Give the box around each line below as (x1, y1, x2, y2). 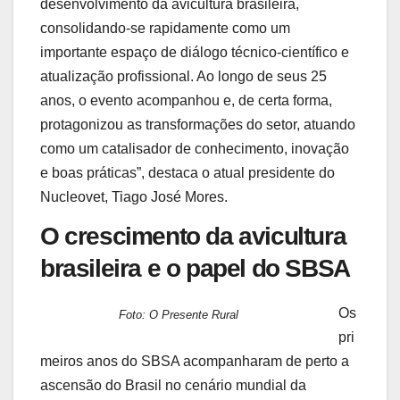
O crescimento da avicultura (40, 221, 346, 250)
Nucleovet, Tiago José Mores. (40, 188, 228, 204)
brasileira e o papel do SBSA (40, 254, 350, 282)
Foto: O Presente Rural (119, 307, 238, 321)
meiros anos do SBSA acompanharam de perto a (40, 353, 349, 369)
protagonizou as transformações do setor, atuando (40, 116, 355, 132)
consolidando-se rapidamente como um (40, 20, 290, 36)
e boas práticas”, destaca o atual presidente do (40, 164, 335, 180)
